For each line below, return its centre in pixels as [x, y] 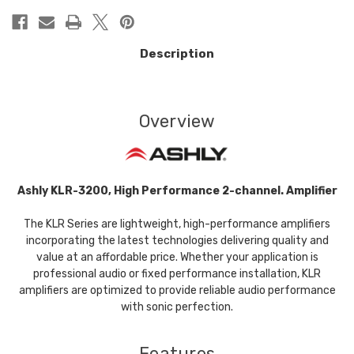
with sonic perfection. [177, 307]
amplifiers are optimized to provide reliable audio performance [177, 291]
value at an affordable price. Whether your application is [177, 258]
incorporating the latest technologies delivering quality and [177, 241]
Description [177, 53]
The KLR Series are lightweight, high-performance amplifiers [177, 224]
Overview [177, 121]
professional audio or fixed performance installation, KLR [177, 274]
